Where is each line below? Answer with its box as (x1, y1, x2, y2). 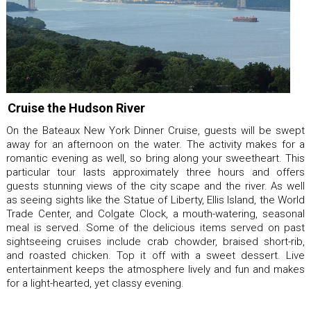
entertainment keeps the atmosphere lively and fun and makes (6, 262, 305, 276)
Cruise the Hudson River (8, 100, 145, 115)
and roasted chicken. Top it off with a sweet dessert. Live (6, 249, 305, 262)
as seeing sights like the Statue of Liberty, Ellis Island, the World (6, 193, 305, 206)
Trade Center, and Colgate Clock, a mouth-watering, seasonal (6, 207, 305, 220)
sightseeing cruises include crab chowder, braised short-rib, (6, 235, 305, 248)
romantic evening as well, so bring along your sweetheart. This (6, 151, 305, 165)
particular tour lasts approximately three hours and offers (6, 165, 305, 178)
